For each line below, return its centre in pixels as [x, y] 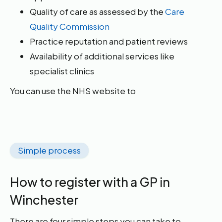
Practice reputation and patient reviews [109, 41]
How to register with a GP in [90, 182]
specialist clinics [62, 71]
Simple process [50, 150]
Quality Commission [70, 26]
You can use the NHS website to [73, 91]
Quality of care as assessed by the [98, 11]
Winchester [44, 200]
